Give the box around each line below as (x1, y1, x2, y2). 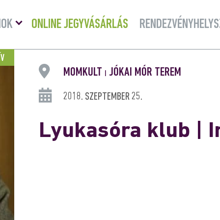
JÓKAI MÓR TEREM (106, 66, 181, 79)
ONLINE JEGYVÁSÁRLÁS (31, 17, 128, 31)
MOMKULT (63, 66, 105, 79)
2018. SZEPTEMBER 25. (63, 91, 142, 103)
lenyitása (20, 21, 48, 30)
